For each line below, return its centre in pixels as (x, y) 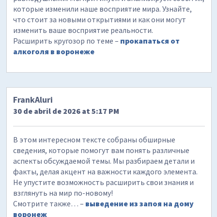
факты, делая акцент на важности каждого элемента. (106, 171)
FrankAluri (33, 99)
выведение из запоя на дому (140, 203)
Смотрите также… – (49, 203)
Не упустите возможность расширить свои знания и (104, 182)
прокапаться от (150, 40)
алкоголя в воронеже (54, 51)
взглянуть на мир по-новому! (63, 193)
